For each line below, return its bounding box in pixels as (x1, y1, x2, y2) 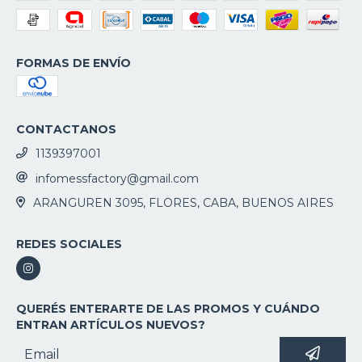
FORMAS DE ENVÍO (16, 55, 131, 70)
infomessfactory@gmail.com (36, 170, 199, 186)
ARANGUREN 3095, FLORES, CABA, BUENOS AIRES (32, 196, 334, 211)
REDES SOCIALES (16, 237, 122, 252)
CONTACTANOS (16, 121, 116, 137)
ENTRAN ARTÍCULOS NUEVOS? (16, 318, 205, 333)
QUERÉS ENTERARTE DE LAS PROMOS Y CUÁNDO (16, 301, 320, 317)
